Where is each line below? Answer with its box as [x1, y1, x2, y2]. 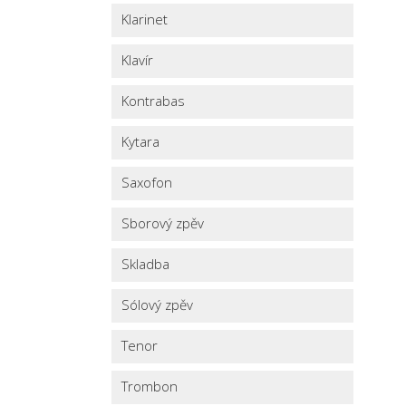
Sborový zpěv [121, 213, 205, 232]
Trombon [121, 376, 179, 395]
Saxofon [121, 172, 173, 191]
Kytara [121, 131, 160, 150]
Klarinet [121, 9, 169, 28]
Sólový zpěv [121, 295, 194, 314]
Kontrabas [121, 91, 186, 110]
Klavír [121, 50, 154, 69]
